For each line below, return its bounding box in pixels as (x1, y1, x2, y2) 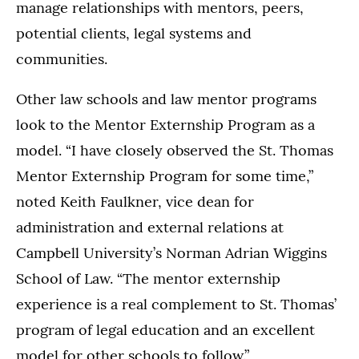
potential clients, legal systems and (16, 23, 252, 42)
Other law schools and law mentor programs (16, 89, 317, 108)
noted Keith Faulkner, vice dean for (16, 192, 254, 211)
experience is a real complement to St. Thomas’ (16, 294, 337, 313)
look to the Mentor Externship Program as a (16, 115, 315, 134)
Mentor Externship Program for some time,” (16, 166, 313, 185)
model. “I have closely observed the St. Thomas (16, 140, 333, 159)
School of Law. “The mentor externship (16, 268, 280, 288)
